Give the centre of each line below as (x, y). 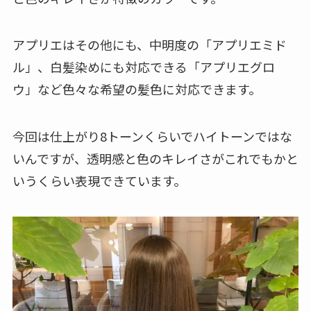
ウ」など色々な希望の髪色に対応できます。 (136, 89)
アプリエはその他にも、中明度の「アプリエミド (149, 45)
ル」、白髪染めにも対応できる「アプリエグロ (143, 67)
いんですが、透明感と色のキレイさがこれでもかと (155, 159)
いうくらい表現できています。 (99, 181)
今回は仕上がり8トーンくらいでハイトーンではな (152, 136)
